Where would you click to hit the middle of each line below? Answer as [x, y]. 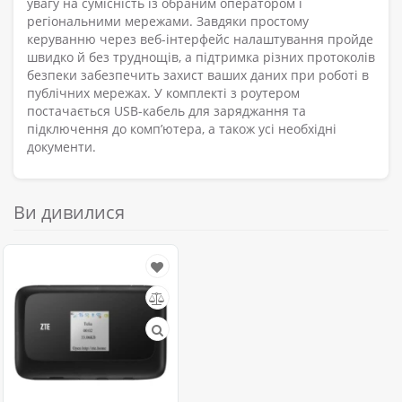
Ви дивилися [69, 213]
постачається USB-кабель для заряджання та [166, 111]
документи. [61, 147]
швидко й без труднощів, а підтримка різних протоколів [201, 57]
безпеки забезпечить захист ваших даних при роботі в [198, 75]
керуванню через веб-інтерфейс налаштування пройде [200, 39]
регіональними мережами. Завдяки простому [168, 22]
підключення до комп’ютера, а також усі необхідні [182, 129]
